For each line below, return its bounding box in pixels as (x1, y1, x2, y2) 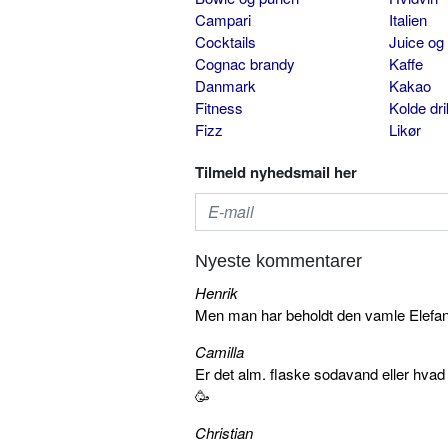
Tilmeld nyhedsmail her (195, 160, 357, 183)
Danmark (195, 74, 256, 96)
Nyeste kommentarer (195, 250, 362, 271)
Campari (195, 8, 251, 30)
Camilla (195, 340, 244, 362)
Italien (388, 8, 427, 30)
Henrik (195, 281, 238, 303)
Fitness (195, 96, 243, 118)
